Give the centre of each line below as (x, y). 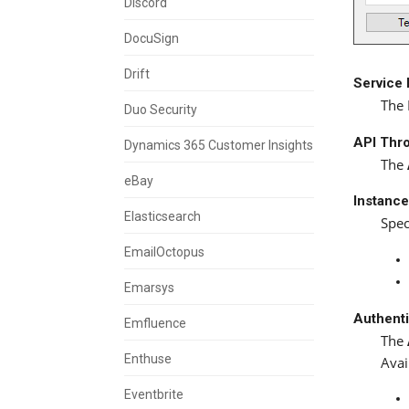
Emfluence (155, 323)
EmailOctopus (164, 252)
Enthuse (148, 358)
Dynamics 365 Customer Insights (219, 145)
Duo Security (161, 109)
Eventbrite (154, 394)
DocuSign (152, 38)
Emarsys (149, 287)
